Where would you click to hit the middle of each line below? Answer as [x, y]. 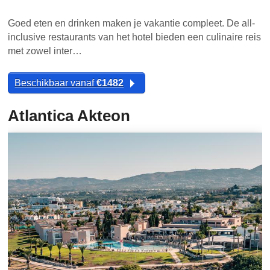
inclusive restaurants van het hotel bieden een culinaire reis [135, 37]
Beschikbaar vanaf [56, 83]
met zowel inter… [45, 51]
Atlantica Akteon [69, 116]
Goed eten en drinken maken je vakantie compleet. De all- [132, 23]
